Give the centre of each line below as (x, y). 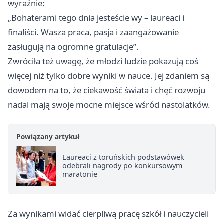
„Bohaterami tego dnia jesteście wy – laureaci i (96, 17)
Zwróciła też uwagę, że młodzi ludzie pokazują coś (103, 61)
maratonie (80, 174)
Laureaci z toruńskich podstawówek (123, 157)
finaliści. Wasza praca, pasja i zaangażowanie (93, 32)
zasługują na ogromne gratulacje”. (73, 46)
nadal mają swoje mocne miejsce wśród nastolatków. (109, 104)
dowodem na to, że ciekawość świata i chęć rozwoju (107, 90)
